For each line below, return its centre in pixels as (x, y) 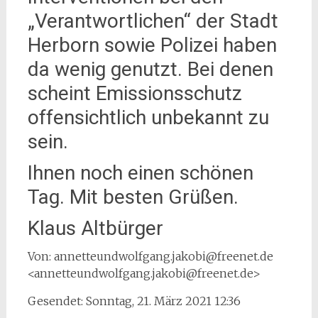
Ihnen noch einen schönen (140, 172)
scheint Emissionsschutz (135, 93)
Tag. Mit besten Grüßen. (133, 197)
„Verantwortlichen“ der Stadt (153, 21)
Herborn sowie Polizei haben (152, 45)
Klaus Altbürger (95, 228)
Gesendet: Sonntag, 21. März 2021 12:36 (134, 301)
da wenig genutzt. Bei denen (150, 69)
